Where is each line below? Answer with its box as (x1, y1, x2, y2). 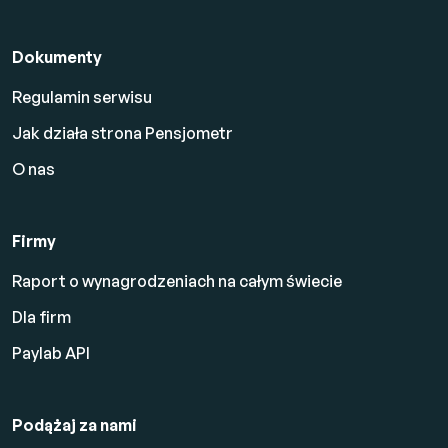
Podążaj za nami (12, 414, 137, 435)
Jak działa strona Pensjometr (12, 122, 233, 143)
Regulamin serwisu (12, 86, 152, 107)
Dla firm (12, 306, 71, 327)
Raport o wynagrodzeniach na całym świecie (12, 270, 342, 291)
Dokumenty (12, 46, 102, 67)
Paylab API (12, 342, 90, 363)
